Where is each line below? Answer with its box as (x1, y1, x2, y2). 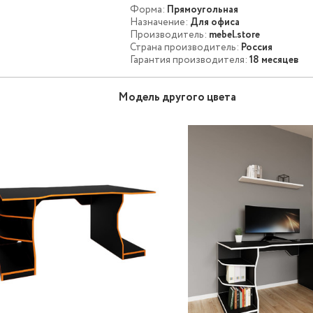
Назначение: (130, 15, 189, 29)
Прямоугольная (167, 3, 239, 17)
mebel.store (209, 28, 261, 42)
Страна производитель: (130, 41, 240, 54)
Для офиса (190, 15, 240, 29)
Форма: (130, 3, 166, 17)
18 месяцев (249, 53, 300, 67)
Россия (241, 41, 273, 54)
